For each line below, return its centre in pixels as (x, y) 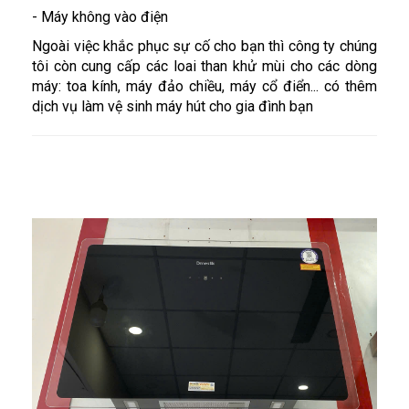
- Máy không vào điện (100, 16)
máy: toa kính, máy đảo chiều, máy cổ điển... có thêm (204, 86)
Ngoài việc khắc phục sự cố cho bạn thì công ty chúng (204, 46)
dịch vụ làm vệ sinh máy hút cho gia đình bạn (173, 106)
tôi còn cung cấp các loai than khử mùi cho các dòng (204, 66)
